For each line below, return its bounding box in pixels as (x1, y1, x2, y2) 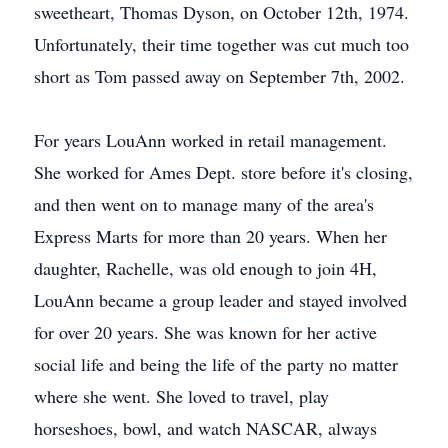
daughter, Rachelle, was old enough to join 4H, (34, 256, 377, 280)
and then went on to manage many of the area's (34, 192, 374, 216)
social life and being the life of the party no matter (34, 352, 398, 376)
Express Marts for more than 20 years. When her (34, 224, 387, 248)
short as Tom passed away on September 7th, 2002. (34, 64, 405, 88)
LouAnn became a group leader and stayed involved (34, 288, 407, 312)
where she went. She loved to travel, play (34, 384, 329, 408)
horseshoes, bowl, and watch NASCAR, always (34, 416, 377, 440)
